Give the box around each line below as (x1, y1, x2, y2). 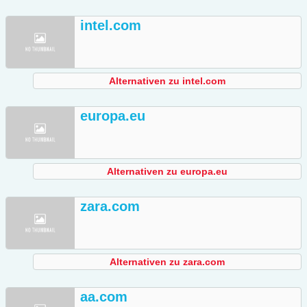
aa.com (80, 289, 127, 305)
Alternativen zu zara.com (110, 256, 225, 268)
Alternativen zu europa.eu (107, 166, 228, 177)
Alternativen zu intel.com (109, 75, 225, 87)
